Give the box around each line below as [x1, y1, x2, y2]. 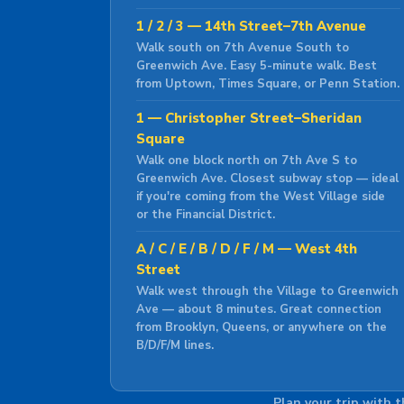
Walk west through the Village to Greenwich [136, 283, 399, 299]
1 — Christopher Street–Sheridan [136, 109, 362, 127]
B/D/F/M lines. [136, 337, 214, 353]
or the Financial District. [136, 207, 275, 223]
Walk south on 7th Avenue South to [136, 40, 349, 56]
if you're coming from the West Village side [136, 188, 385, 205]
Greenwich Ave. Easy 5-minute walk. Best [136, 58, 377, 74]
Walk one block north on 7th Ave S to [136, 152, 357, 169]
